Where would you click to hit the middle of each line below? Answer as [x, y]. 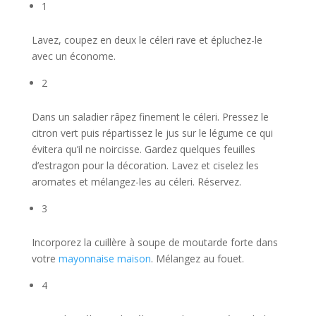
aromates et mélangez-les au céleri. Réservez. [136, 182]
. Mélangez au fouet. [197, 259]
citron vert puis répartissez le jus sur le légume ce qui [152, 133]
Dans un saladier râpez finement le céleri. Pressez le [150, 117]
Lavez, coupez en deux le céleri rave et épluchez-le [147, 40]
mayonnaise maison [104, 259]
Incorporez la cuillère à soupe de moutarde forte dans [154, 243]
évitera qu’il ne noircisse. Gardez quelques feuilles [143, 150]
